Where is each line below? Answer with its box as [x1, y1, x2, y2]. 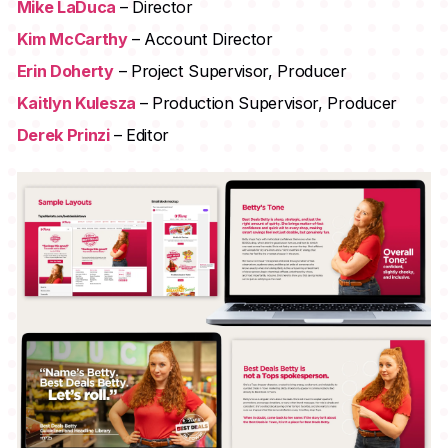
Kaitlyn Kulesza [16, 93, 140, 114]
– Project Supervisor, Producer [113, 61, 347, 82]
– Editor [113, 125, 169, 146]
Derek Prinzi [16, 125, 114, 146]
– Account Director [131, 29, 273, 50]
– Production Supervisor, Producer [139, 93, 397, 114]
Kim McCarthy [16, 29, 132, 50]
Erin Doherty [16, 61, 114, 82]
